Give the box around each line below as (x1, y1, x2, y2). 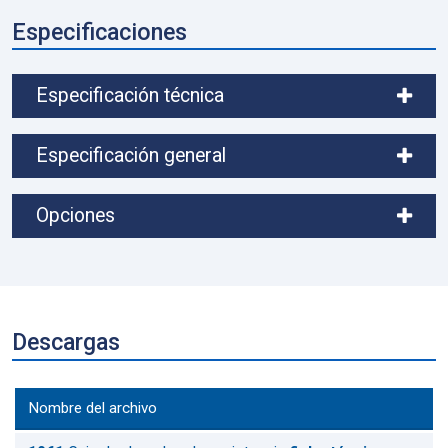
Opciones (36, 204, 115, 228)
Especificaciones (12, 17, 187, 46)
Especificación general (36, 144, 226, 168)
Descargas (12, 328, 120, 357)
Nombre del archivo (27, 398, 157, 417)
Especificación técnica (36, 84, 224, 108)
